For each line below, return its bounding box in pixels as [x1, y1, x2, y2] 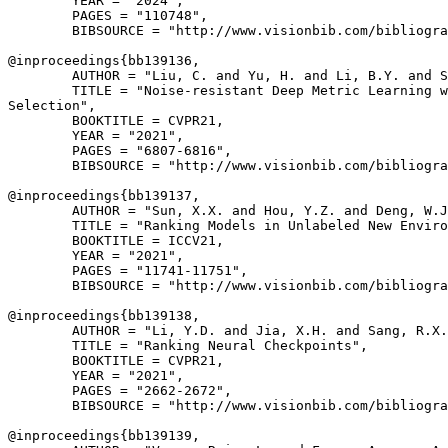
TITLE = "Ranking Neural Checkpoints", [8, 338, 368, 353]
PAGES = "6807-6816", [8, 143, 232, 158]
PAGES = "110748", [8, 8, 208, 23]
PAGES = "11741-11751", [8, 263, 248, 278]
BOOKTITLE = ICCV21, [8, 233, 224, 248]
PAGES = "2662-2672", [8, 383, 232, 398]
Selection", [8, 98, 96, 113]
